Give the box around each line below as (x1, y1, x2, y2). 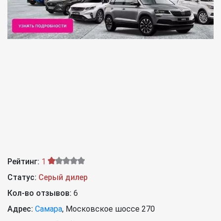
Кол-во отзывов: (7, 188, 74, 198)
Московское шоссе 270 (66, 204, 155, 214)
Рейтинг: (7, 157, 39, 167)
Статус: (7, 173, 37, 183)
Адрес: (7, 204, 33, 214)
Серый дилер (38, 173, 88, 183)
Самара (35, 204, 62, 214)
